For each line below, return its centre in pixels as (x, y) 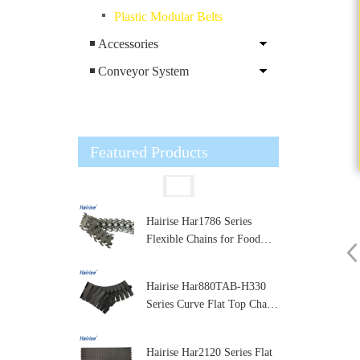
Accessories (128, 43)
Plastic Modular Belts (168, 16)
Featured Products (149, 151)
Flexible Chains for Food (203, 239)
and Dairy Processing (194, 256)
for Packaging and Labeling (209, 322)
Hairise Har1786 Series (199, 221)
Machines (168, 340)
